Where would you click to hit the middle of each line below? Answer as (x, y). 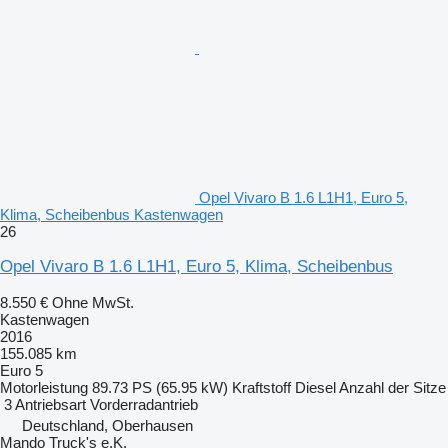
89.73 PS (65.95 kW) (160, 387)
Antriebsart (50, 404)
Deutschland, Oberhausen (107, 425)
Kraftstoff (261, 387)
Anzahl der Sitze (392, 387)
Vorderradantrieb (144, 404)
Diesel (315, 387)
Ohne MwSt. (93, 302)
